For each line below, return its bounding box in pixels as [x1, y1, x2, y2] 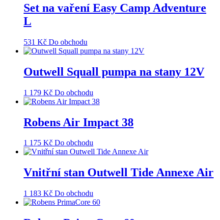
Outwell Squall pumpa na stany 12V [24, 65, 204, 78]
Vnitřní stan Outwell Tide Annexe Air [24, 166, 214, 179]
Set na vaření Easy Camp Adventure [24, 1, 206, 14]
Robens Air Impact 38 [24, 115, 134, 129]
